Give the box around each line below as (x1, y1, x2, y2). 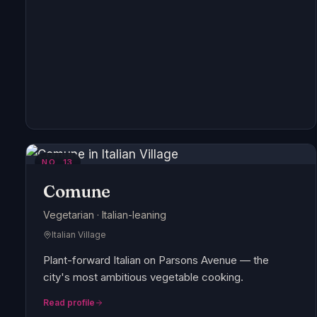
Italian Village (52, 229, 106, 241)
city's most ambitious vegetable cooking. (43, 270, 243, 284)
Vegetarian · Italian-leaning (43, 209, 166, 221)
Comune (43, 181, 111, 202)
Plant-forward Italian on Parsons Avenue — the (43, 253, 269, 267)
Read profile (43, 297, 95, 309)
